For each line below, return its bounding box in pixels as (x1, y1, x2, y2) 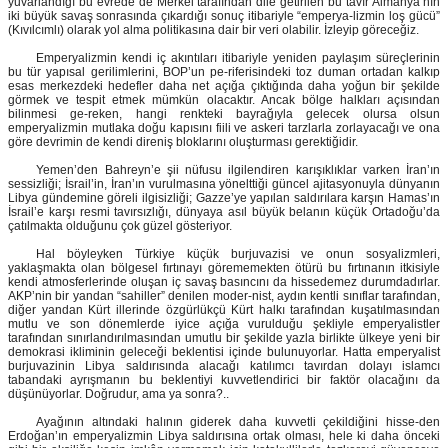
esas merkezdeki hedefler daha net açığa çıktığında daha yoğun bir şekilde (8, 78, 440, 93)
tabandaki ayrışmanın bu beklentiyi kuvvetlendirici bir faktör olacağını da (8, 373, 440, 388)
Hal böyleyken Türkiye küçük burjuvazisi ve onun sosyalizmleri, (36, 247, 440, 262)
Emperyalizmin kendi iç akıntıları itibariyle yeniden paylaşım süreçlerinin (36, 50, 440, 65)
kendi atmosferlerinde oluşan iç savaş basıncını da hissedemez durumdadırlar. (8, 275, 440, 290)
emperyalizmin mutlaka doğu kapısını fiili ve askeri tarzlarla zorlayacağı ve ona (8, 120, 440, 135)
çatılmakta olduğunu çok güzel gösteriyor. (8, 219, 232, 234)
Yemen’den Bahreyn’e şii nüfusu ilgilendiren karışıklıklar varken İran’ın (36, 163, 440, 178)
